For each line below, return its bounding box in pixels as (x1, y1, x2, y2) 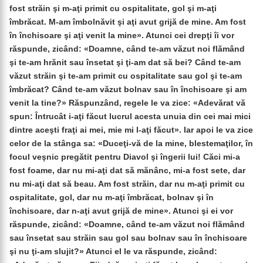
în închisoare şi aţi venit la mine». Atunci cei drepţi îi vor (9, 31, 234, 40)
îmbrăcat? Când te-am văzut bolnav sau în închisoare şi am (9, 85, 247, 94)
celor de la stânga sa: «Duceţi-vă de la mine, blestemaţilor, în (9, 139, 253, 148)
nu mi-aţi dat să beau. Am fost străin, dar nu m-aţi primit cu (9, 180, 245, 188)
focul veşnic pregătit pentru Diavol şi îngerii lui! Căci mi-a (9, 153, 240, 161)
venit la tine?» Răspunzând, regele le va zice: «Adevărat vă (9, 99, 245, 107)
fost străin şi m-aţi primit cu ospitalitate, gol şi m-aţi (9, 4, 217, 13)
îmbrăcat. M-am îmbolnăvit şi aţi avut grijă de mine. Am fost (9, 18, 246, 26)
